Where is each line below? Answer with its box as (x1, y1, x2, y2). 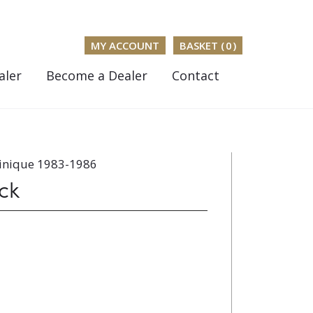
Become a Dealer (46, 67, 148, 84)
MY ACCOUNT (90, 38, 159, 52)
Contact (172, 67, 220, 84)
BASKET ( (180, 38, 225, 52)
